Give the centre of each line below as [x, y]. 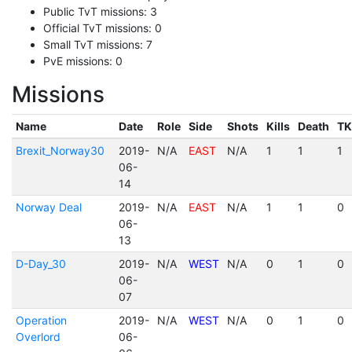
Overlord [38, 337]
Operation [41, 320]
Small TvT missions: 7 [98, 44]
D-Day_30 [40, 264]
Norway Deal [48, 207]
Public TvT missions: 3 [100, 11]
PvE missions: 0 [83, 61]
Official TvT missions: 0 [103, 28]
